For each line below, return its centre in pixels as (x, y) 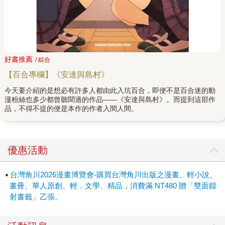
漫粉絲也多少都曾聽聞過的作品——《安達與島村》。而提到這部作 (110, 99)
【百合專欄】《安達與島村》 (57, 74)
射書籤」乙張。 (36, 196)
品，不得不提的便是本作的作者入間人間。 (71, 108)
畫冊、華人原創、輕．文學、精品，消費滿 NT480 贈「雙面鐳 (113, 185)
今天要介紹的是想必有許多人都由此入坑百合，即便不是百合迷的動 (110, 90)
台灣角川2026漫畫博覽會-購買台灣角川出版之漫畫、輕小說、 (113, 174)
